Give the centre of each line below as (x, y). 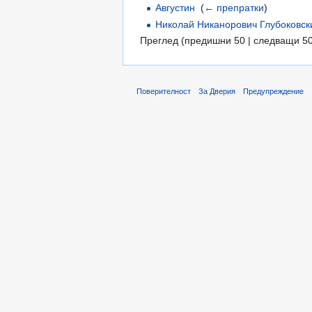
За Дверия (217, 91)
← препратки (234, 8)
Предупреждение (274, 91)
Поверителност (164, 91)
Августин (175, 8)
